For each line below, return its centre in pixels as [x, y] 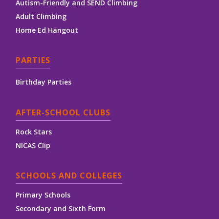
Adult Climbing [41, 17]
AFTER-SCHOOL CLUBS [63, 113]
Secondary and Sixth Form [61, 209]
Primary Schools [43, 195]
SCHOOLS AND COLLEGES [69, 176]
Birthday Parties [44, 82]
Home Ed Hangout [47, 30]
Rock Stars [34, 132]
